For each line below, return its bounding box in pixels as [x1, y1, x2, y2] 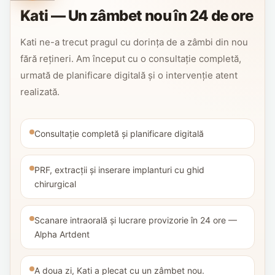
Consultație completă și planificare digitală [34, 128, 204, 139]
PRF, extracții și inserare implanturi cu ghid [34, 164, 204, 175]
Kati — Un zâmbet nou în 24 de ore [20, 6, 254, 25]
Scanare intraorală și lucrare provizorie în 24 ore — [34, 214, 237, 225]
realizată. [20, 85, 60, 98]
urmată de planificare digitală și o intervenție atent [20, 69, 238, 81]
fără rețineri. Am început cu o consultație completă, [20, 52, 241, 64]
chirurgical [34, 178, 76, 189]
